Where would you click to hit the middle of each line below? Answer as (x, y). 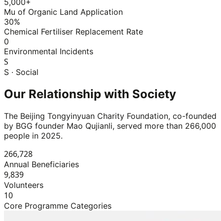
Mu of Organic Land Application (63, 12)
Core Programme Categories (58, 206)
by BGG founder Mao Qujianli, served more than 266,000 (110, 126)
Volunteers (24, 185)
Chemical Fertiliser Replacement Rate (74, 32)
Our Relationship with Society (90, 94)
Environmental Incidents (49, 52)
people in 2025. (33, 136)
